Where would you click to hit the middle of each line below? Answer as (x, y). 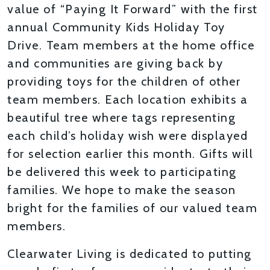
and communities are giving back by (115, 63)
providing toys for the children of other (124, 81)
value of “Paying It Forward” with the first (133, 9)
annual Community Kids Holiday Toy (116, 27)
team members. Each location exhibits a (127, 99)
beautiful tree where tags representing (121, 117)
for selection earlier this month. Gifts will (130, 153)
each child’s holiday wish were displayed (127, 135)
